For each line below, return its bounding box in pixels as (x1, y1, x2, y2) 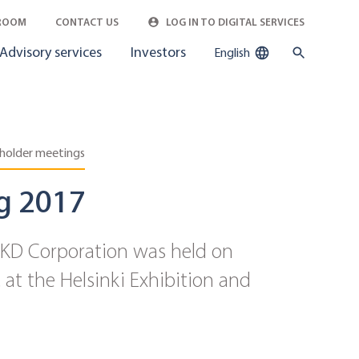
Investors (131, 43, 186, 61)
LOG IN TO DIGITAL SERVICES (163, 16, 305, 28)
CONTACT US (55, 16, 119, 28)
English (214, 45, 252, 60)
